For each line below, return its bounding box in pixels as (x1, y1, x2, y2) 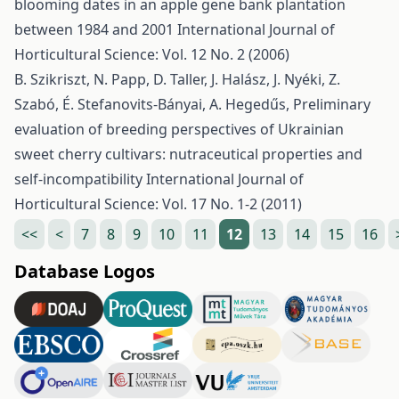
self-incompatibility (14, 169, 146, 189)
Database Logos (14, 259, 155, 283)
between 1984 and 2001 (14, 20, 177, 39)
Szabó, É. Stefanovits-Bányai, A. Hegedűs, (14, 94, 293, 114)
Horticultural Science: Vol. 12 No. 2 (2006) (14, 45, 289, 64)
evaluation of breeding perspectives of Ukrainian (14, 119, 344, 139)
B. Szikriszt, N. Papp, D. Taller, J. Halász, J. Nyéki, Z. (14, 69, 340, 89)
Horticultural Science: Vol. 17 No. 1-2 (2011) (14, 194, 302, 214)
